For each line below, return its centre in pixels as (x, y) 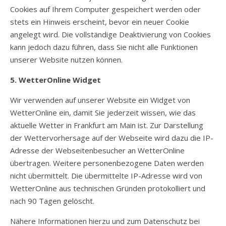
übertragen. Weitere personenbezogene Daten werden (107, 163)
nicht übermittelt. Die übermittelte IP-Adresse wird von (106, 176)
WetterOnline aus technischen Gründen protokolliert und (108, 188)
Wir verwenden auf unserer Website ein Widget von (100, 100)
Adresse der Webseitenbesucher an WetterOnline (97, 150)
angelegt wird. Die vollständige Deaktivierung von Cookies (110, 34)
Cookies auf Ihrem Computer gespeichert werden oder (105, 9)
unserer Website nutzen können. (66, 60)
